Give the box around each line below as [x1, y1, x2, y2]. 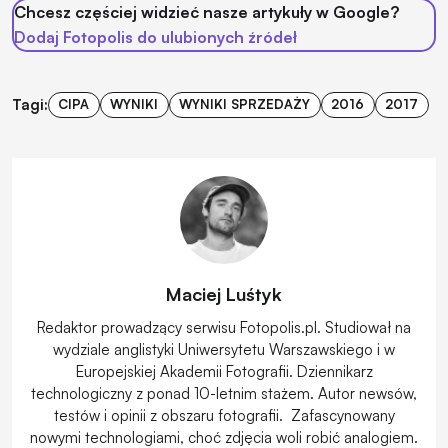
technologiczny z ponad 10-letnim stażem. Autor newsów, [31, 383, 417, 403]
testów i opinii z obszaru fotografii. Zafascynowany [53, 405, 395, 425]
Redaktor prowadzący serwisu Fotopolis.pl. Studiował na [37, 317, 411, 337]
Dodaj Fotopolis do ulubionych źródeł [14, 26, 297, 47]
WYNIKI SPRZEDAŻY [179, 96, 311, 113]
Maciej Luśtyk [166, 282, 282, 305]
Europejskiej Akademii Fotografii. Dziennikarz [75, 361, 373, 381]
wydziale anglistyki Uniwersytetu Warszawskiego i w [53, 339, 395, 359]
